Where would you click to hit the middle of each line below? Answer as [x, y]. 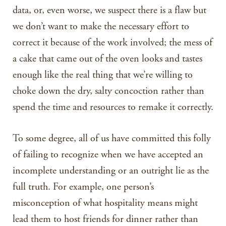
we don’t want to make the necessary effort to [101, 26]
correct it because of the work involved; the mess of [112, 43]
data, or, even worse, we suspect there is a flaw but [109, 10]
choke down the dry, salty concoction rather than [108, 91]
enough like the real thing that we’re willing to [103, 75]
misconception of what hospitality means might [105, 203]
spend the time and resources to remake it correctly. [113, 107]
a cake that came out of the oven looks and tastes [107, 59]
